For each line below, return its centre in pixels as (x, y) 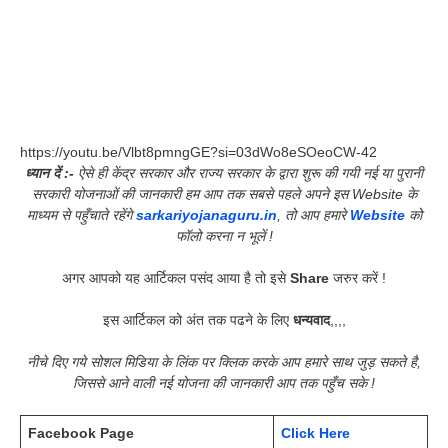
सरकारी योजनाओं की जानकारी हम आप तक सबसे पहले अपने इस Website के (224, 194)
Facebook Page (81, 433)
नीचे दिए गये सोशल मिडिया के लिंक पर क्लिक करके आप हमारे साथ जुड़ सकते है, (224, 362)
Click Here (315, 433)
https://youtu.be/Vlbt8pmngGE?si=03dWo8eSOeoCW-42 (198, 152)
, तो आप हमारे (313, 215)
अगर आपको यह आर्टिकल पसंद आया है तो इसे (176, 278)
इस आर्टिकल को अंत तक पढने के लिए (197, 320)
